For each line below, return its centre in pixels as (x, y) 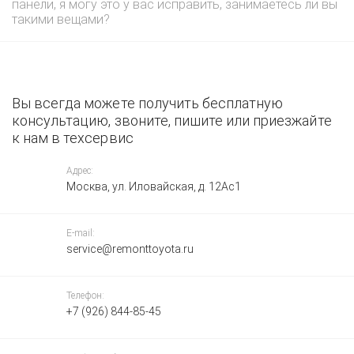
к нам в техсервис (73, 138)
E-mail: (81, 233)
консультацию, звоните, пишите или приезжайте (172, 121)
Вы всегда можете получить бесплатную (148, 103)
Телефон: (85, 296)
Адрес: (80, 171)
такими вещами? (61, 19)
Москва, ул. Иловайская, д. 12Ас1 (154, 186)
